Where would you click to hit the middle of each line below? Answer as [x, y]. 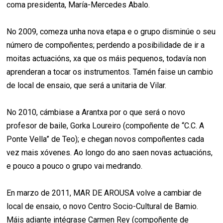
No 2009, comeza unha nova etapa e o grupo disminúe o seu [111, 32]
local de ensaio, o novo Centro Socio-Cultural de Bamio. [103, 207]
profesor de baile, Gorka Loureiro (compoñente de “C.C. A [106, 126]
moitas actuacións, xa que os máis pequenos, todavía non [107, 59]
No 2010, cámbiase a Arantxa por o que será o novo [96, 112]
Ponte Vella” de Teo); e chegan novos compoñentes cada [106, 139]
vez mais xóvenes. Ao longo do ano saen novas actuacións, [110, 153]
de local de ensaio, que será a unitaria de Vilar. [87, 86]
